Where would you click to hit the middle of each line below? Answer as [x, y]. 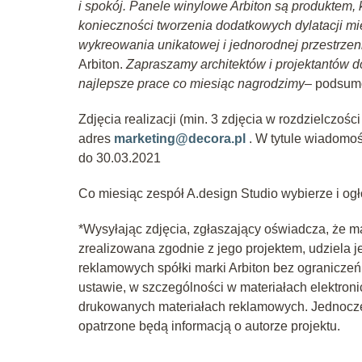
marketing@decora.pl [180, 138]
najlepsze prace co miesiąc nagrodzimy [192, 83]
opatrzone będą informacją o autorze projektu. [209, 326]
